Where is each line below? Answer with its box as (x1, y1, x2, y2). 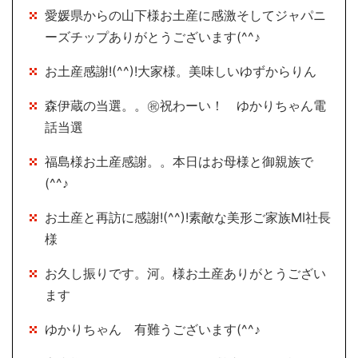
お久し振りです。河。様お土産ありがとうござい (45, 265, 326, 282)
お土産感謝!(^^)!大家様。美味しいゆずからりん (45, 63, 316, 80)
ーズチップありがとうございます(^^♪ (45, 29, 261, 46)
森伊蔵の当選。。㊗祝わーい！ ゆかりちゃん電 (45, 97, 326, 114)
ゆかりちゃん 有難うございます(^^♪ (45, 321, 273, 338)
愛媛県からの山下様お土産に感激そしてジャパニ (45, 7, 326, 24)
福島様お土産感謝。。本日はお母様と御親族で (45, 153, 313, 170)
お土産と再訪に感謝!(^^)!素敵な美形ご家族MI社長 (45, 209, 331, 226)
